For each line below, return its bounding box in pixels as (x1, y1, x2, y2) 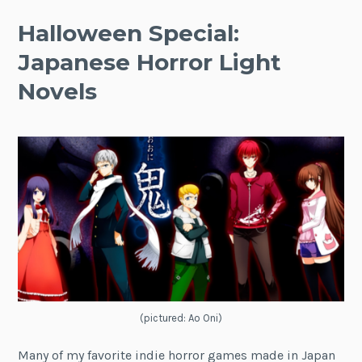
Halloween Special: (18, 19, 240, 47)
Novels (18, 77, 98, 105)
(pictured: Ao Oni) (140, 311, 222, 324)
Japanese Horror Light (18, 48, 282, 76)
